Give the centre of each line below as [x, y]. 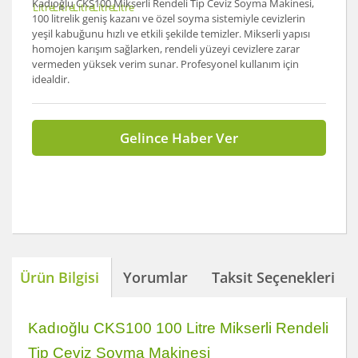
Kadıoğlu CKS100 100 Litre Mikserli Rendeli [178, 328]
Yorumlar [155, 277]
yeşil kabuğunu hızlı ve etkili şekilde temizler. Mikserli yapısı [171, 34]
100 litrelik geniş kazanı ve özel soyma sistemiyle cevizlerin [169, 18]
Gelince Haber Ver [179, 138]
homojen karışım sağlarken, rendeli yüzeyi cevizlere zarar [166, 49]
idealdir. [51, 79]
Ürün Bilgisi [60, 277]
